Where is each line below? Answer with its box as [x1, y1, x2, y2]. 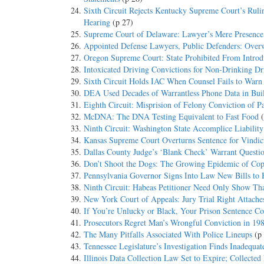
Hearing [84, 16, 110, 28]
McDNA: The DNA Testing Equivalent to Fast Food [84, 111, 259, 122]
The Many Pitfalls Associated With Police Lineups [84, 229, 252, 240]
